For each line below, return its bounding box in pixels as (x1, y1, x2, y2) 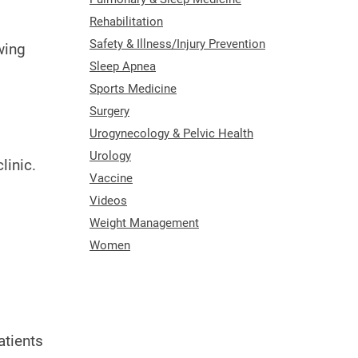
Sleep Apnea (89, 58, 156, 74)
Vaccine (89, 170, 133, 185)
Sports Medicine (89, 81, 177, 96)
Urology (89, 148, 131, 163)
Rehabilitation (89, 14, 163, 29)
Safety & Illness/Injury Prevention (89, 36, 265, 51)
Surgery (89, 103, 129, 118)
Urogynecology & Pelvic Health (89, 125, 253, 141)
